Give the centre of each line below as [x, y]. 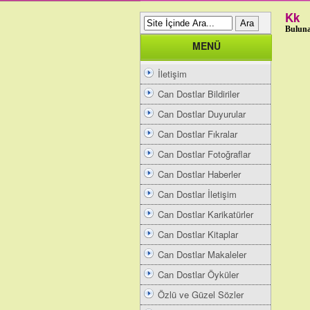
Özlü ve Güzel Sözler [201, 294]
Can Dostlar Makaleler [202, 254]
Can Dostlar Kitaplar [198, 234]
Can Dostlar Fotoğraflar [204, 154]
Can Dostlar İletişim [197, 194]
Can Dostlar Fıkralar [198, 134]
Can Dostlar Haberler [199, 174]
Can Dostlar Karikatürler [206, 214]
